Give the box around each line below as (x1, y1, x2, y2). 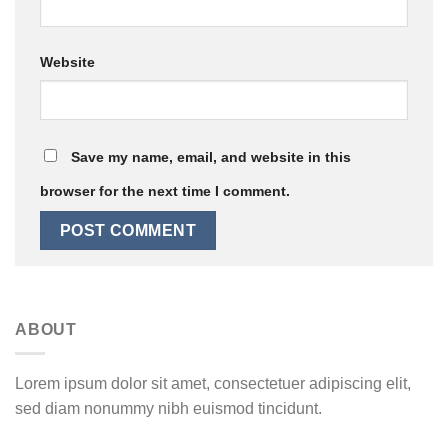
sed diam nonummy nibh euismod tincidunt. (15, 400, 322, 418)
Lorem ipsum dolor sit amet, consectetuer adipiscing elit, (15, 375, 411, 393)
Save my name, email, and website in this (71, 149, 351, 166)
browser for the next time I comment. (40, 183, 290, 200)
